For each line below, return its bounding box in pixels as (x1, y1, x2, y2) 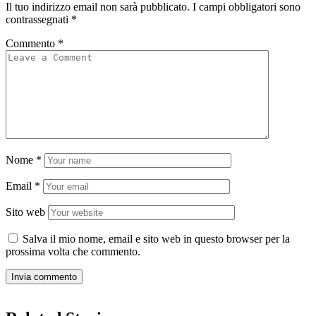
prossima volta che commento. (6, 245, 140, 257)
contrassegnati (6, 13, 71, 25)
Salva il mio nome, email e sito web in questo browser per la (23, 232, 290, 245)
